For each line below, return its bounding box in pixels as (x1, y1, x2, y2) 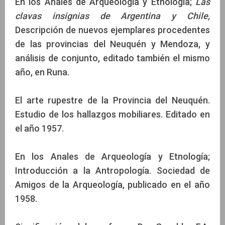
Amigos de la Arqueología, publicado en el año (15, 179, 210, 190)
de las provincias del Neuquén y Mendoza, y (15, 39, 210, 50)
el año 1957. (15, 123, 64, 134)
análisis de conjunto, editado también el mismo (15, 53, 210, 64)
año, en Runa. (15, 67, 69, 78)
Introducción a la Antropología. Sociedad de (15, 165, 210, 176)
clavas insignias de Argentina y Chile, (15, 11, 210, 22)
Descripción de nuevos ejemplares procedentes (15, 25, 210, 36)
